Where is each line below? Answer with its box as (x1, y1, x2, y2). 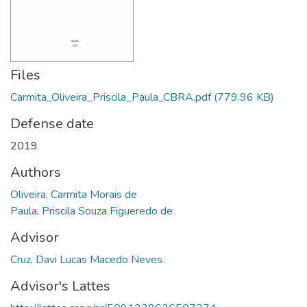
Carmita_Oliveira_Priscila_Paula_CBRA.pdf (10, 89, 211, 105)
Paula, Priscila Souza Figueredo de (10, 203, 173, 219)
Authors (10, 162, 61, 182)
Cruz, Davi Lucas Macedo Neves (10, 251, 162, 267)
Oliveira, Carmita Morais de (10, 186, 137, 202)
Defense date (10, 114, 94, 133)
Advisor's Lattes (10, 276, 110, 295)
